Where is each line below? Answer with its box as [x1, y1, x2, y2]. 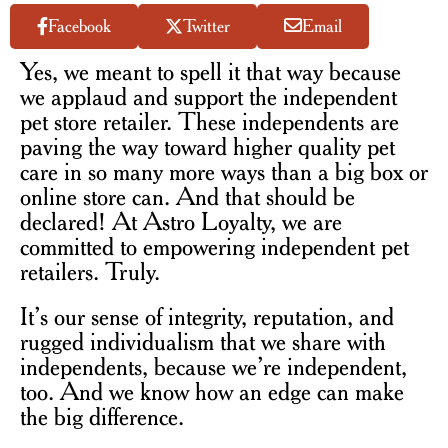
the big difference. [20, 400, 184, 431]
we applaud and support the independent [20, 80, 397, 111]
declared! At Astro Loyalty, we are [20, 205, 342, 236]
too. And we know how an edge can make [20, 375, 404, 406]
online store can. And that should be [20, 180, 355, 211]
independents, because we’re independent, [20, 350, 407, 381]
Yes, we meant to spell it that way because [20, 55, 401, 86]
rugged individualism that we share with [20, 325, 386, 356]
